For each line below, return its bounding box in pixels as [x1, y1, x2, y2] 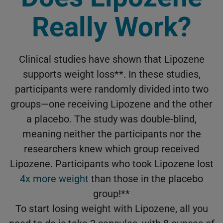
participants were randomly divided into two [14, 83, 209, 96]
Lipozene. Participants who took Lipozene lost [9, 158, 214, 170]
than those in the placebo [89, 173, 203, 185]
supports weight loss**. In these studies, [22, 68, 201, 81]
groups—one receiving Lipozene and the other [10, 98, 213, 111]
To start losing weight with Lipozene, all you [15, 203, 208, 215]
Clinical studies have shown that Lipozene [18, 53, 205, 66]
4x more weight [20, 173, 89, 185]
